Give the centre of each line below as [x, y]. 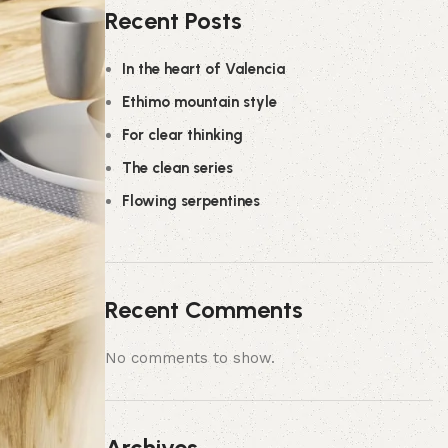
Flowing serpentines [190, 201]
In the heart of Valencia [203, 69]
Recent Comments [203, 309]
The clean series [177, 168]
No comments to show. [189, 358]
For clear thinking [182, 135]
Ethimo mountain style [199, 102]
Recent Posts [173, 20]
